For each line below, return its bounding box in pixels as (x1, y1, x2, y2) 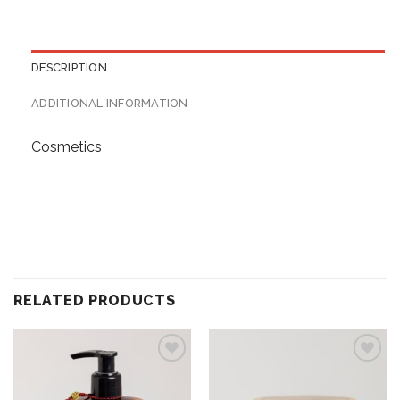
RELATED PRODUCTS (13, 291, 176, 309)
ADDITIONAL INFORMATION (31, 96, 188, 111)
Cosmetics (31, 138, 102, 156)
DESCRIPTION (31, 61, 107, 75)
